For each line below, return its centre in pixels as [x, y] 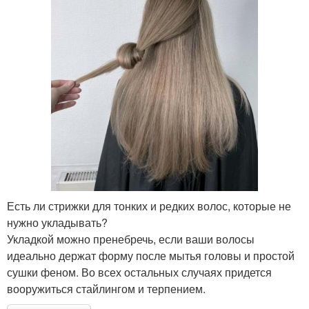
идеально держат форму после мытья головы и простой [151, 255]
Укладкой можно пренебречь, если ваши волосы [131, 239]
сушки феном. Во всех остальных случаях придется [139, 272]
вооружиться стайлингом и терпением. [106, 288]
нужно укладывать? [59, 222]
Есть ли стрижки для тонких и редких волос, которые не [149, 206]
